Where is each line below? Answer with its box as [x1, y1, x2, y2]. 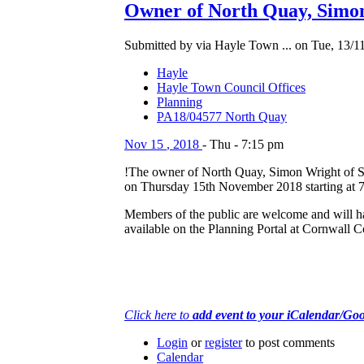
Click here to [124, 308, 193, 323]
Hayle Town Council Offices [157, 80, 305, 95]
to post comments [242, 336, 335, 350]
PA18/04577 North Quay [157, 110, 287, 124]
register [205, 336, 242, 350]
